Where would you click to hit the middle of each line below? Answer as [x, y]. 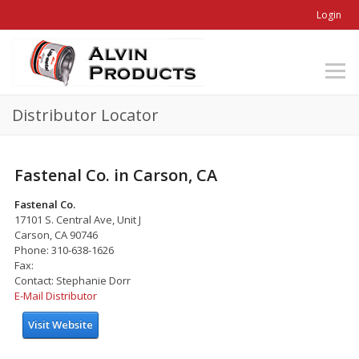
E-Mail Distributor [56, 295]
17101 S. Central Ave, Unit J [78, 219]
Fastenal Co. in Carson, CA [116, 175]
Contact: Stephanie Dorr [73, 280]
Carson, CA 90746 [56, 234]
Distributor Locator [85, 115]
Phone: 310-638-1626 [64, 250]
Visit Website [61, 324]
